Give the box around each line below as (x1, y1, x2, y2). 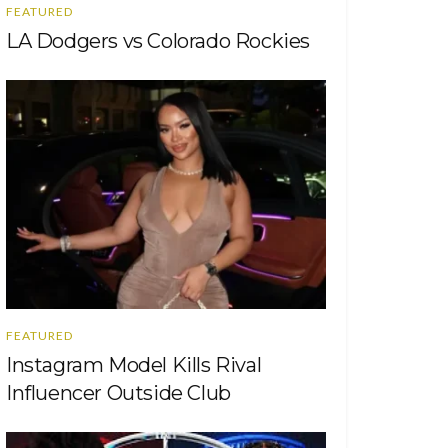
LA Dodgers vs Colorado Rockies (6, 28, 310, 53)
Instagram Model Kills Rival (6, 352, 262, 377)
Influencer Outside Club (6, 380, 231, 405)
